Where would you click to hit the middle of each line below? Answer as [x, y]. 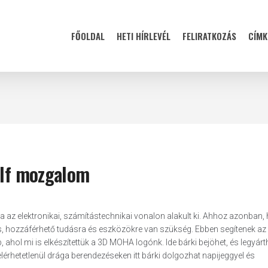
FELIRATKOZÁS [209, 36]
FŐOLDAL [88, 36]
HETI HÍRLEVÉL [144, 36]
